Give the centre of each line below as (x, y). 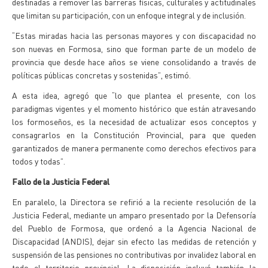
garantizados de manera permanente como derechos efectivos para (134, 148)
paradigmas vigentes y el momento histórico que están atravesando (134, 108)
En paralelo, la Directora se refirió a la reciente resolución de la (134, 202)
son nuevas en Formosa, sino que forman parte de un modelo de (134, 48)
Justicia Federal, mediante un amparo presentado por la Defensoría (134, 215)
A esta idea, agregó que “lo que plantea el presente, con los (134, 95)
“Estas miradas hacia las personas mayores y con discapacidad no (134, 35)
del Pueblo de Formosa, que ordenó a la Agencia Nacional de (134, 228)
